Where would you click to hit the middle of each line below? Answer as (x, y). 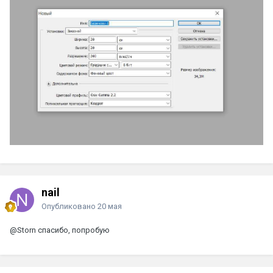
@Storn (23, 230)
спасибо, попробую (73, 230)
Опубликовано (69, 206)
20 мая (110, 206)
